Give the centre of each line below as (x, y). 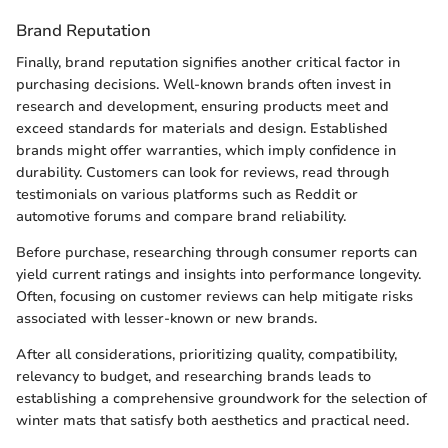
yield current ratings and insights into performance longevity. (218, 274)
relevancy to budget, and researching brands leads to (193, 376)
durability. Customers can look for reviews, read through (202, 172)
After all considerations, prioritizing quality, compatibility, (206, 354)
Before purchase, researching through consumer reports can (216, 252)
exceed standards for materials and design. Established (202, 128)
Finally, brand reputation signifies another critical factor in (208, 62)
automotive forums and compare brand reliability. (181, 216)
